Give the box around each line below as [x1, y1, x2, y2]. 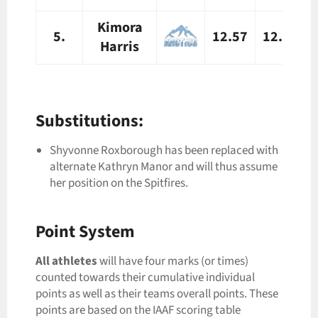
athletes [52, 253, 97, 270]
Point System [35, 219, 135, 244]
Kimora [97, 17, 143, 38]
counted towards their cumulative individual [35, 269, 255, 287]
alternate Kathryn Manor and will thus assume [50, 158, 278, 175]
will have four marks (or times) [97, 253, 248, 270]
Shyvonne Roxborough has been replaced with [50, 141, 278, 159]
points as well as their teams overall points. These [35, 285, 278, 303]
